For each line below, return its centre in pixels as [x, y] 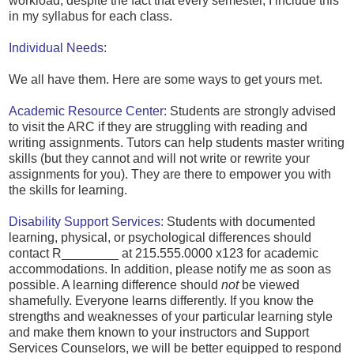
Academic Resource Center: [88, 111]
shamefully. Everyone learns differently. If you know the [161, 301]
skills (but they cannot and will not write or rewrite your [159, 159]
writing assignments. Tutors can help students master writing [177, 143]
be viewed [269, 285]
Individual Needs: [58, 48]
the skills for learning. [68, 190]
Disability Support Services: [86, 222]
